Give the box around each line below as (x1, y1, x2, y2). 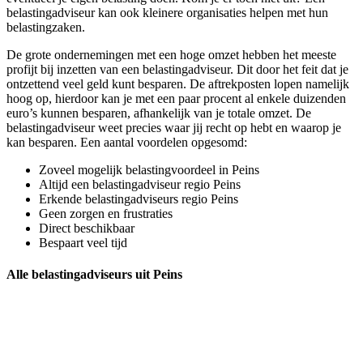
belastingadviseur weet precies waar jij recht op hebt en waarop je (6, 121, 341, 135)
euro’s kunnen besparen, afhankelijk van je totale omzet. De (6, 106, 311, 121)
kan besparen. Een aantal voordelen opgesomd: (6, 135, 247, 150)
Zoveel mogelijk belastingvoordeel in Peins (39, 163, 259, 177)
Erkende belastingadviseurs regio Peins (39, 192, 238, 207)
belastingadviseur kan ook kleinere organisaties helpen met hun (6, 6, 328, 20)
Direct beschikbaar (39, 221, 135, 236)
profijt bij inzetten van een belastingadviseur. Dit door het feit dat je (6, 62, 348, 77)
